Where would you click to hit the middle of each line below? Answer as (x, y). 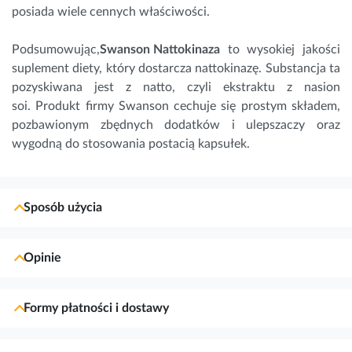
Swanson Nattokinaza (160, 49)
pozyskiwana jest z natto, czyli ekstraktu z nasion (176, 87)
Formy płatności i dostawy (96, 308)
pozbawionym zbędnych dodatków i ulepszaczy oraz (176, 125)
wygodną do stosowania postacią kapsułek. (131, 143)
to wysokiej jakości (280, 49)
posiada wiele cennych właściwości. (111, 11)
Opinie (42, 258)
